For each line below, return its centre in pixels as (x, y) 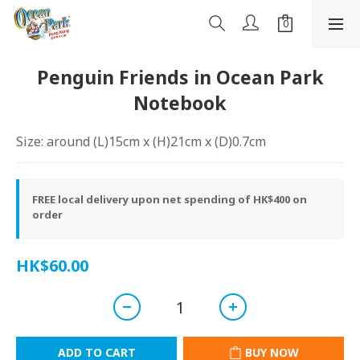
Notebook (180, 103)
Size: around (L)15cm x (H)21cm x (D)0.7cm (141, 141)
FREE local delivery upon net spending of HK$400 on (170, 199)
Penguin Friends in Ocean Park (180, 77)
